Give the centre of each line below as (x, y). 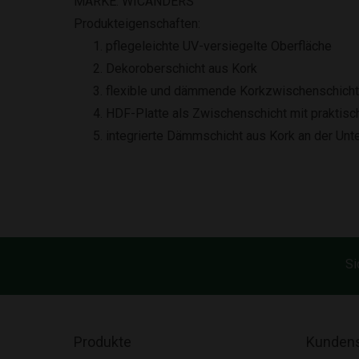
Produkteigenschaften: (137, 24)
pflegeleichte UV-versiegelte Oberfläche (219, 46)
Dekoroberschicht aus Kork (182, 69)
